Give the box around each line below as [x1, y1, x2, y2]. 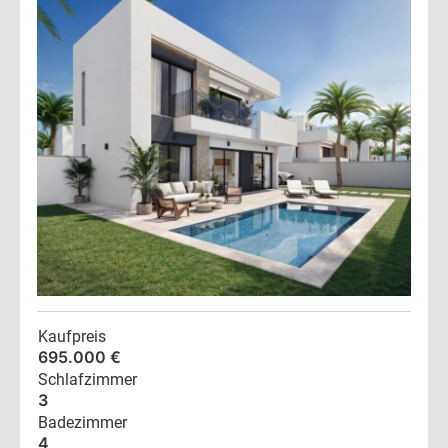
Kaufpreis [38, 327, 106, 347]
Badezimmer [38, 413, 127, 433]
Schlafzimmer [38, 370, 137, 390]
